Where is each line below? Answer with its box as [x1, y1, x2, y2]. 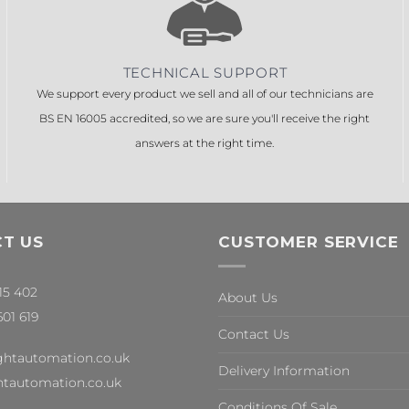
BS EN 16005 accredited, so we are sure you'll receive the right [39, 110, 371, 125]
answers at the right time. [135, 135, 275, 150]
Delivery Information [218, 362, 350, 379]
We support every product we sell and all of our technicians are [36, 86, 373, 100]
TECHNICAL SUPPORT [122, 63, 288, 81]
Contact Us [218, 325, 289, 342]
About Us [218, 288, 278, 306]
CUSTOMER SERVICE [218, 232, 399, 252]
